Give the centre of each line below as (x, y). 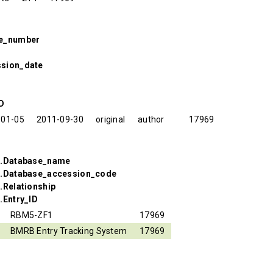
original (111, 119)
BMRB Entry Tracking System (69, 231)
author (151, 119)
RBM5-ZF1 (32, 215)
